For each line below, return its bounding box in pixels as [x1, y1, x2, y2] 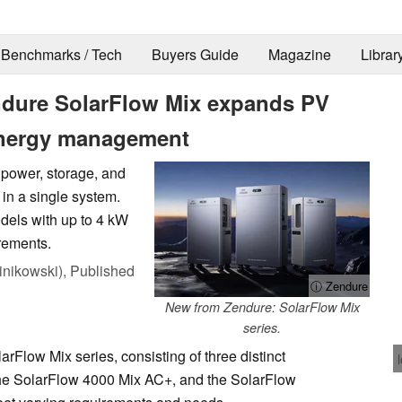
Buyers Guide [151, 44, 239, 66]
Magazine [267, 44, 331, 66]
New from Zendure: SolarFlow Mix [164, 297, 360, 316]
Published [70, 259, 135, 281]
